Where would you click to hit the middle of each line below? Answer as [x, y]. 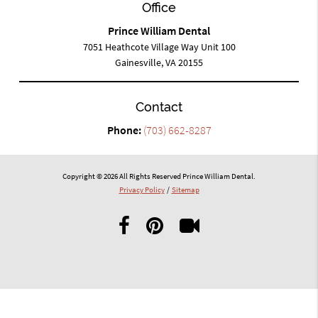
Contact [159, 107]
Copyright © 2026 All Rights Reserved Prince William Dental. [159, 176]
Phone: [125, 130]
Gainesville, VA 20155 [159, 63]
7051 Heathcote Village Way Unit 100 [159, 47]
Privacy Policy [142, 190]
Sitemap [185, 190]
